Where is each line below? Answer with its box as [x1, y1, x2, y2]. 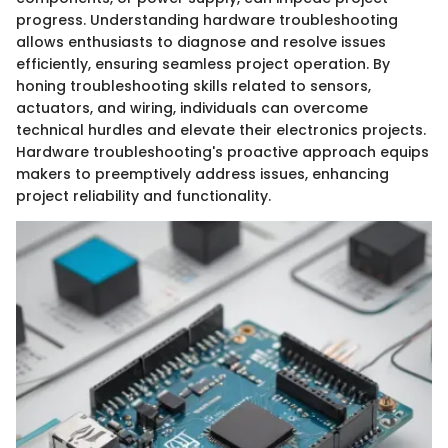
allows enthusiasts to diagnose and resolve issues [16, 31, 386, 52]
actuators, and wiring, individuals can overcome [16, 97, 368, 118]
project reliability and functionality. [16, 185, 271, 206]
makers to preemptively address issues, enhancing [16, 163, 389, 184]
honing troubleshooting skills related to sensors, [16, 75, 371, 96]
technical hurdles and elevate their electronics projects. [16, 119, 426, 140]
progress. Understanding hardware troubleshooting [16, 9, 398, 30]
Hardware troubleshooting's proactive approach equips [16, 141, 429, 162]
